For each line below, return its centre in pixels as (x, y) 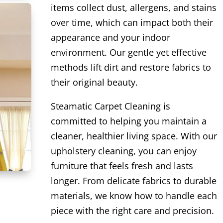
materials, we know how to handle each (134, 196)
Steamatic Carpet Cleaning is (110, 106)
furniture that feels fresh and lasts (122, 166)
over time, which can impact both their (132, 23)
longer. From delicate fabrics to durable (133, 181)
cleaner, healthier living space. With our (134, 136)
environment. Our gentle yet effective (128, 53)
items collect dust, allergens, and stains (133, 8)
